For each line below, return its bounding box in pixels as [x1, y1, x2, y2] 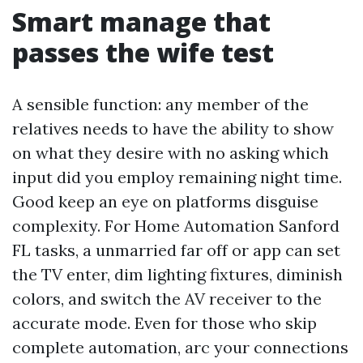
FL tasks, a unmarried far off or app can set [12, 240, 340, 260]
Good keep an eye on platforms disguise [12, 191, 318, 211]
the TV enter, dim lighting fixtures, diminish [12, 264, 343, 284]
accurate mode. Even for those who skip [12, 313, 317, 333]
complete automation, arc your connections [12, 337, 348, 357]
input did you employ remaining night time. [12, 167, 342, 187]
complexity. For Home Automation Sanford [12, 216, 340, 236]
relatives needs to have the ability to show [12, 118, 334, 139]
